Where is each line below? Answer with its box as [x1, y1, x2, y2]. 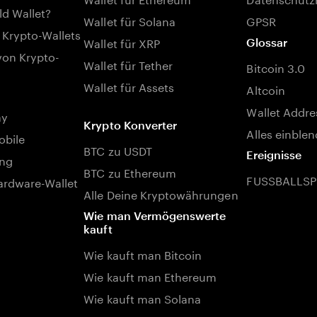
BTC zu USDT [83, 141, 152, 158]
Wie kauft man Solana [83, 289, 202, 306]
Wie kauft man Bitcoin [83, 245, 202, 263]
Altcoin [246, 80, 285, 98]
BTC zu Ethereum [83, 163, 177, 180]
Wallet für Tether [83, 55, 173, 73]
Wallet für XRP [83, 33, 161, 51]
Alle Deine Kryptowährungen [83, 185, 238, 202]
